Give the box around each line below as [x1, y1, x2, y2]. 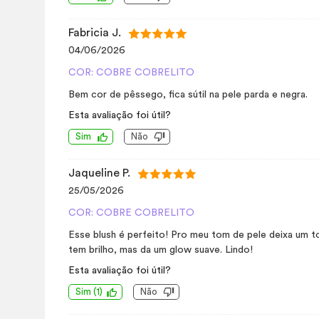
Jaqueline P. [68, 167, 130, 179]
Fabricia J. [68, 27, 121, 38]
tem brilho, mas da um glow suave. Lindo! [68, 245, 253, 255]
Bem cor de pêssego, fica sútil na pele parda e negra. [68, 90, 308, 100]
